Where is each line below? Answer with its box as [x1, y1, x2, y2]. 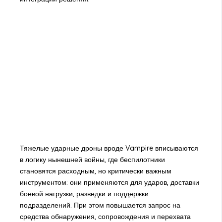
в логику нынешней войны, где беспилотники [19, 155, 165, 164]
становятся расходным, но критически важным [19, 166, 171, 175]
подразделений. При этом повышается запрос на [19, 200, 180, 210]
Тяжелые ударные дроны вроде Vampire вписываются [19, 143, 198, 153]
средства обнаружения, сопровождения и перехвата [19, 212, 191, 221]
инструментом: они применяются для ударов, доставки [19, 177, 199, 187]
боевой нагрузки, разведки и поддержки [19, 189, 149, 198]
